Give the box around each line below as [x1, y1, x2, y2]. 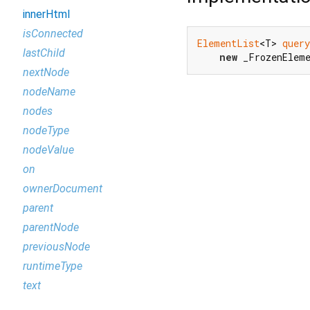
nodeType [23, 124, 69, 137]
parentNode [23, 221, 79, 234]
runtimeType [23, 259, 82, 273]
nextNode [23, 66, 69, 79]
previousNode [23, 240, 90, 253]
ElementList [197, 37, 259, 51]
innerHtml [23, 8, 70, 21]
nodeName [23, 85, 75, 98]
